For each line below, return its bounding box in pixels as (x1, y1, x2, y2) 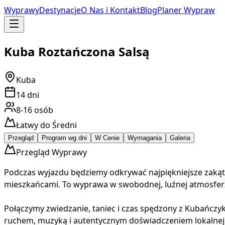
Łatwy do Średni (16, 119, 77, 131)
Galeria (170, 134, 190, 142)
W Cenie (95, 134, 120, 142)
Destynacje (39, 5, 81, 16)
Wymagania (128, 134, 162, 142)
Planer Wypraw (157, 5, 215, 16)
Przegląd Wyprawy (16, 146, 87, 158)
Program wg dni (42, 134, 87, 142)
